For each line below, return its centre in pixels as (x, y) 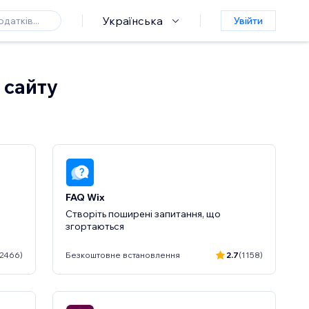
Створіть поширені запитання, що (143, 213)
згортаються (95, 226)
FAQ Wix (85, 197)
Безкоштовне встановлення (123, 255)
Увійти (248, 21)
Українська (133, 21)
